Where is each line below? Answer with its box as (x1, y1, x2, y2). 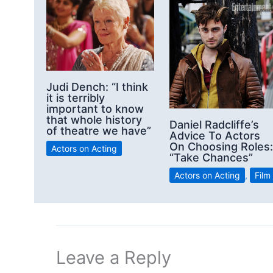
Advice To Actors (169, 129, 260, 142)
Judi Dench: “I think (46, 80, 148, 93)
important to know (46, 102, 144, 115)
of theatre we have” (46, 124, 151, 137)
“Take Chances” (169, 151, 253, 164)
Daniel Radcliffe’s (169, 118, 259, 131)
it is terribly (46, 91, 105, 104)
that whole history (46, 113, 142, 126)
